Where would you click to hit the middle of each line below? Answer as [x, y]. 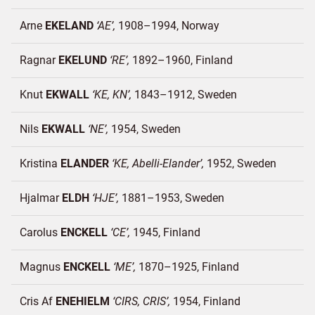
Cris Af [38, 301]
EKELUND [83, 60]
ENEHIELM [83, 301]
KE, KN [111, 95]
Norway [200, 26]
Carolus [40, 232]
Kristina [40, 163]
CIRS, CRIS [140, 301]
